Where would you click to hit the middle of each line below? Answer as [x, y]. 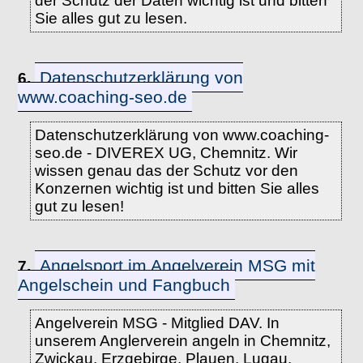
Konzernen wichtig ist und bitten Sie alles [177, 188]
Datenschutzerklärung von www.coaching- [181, 135]
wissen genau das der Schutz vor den [166, 171]
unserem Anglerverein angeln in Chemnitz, [182, 341]
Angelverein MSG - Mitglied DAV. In [157, 323]
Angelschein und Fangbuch [124, 285]
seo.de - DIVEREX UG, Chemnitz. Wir [166, 153]
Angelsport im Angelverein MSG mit [178, 265]
